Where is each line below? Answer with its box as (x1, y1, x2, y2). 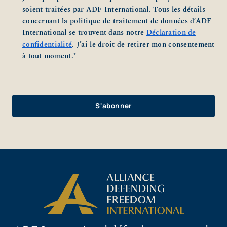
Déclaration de (146, 27, 196, 39)
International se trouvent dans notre (22, 27, 146, 39)
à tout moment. (22, 51, 74, 62)
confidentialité (22, 39, 72, 51)
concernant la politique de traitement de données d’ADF (22, 16, 212, 27)
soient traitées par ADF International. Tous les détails (22, 4, 205, 16)
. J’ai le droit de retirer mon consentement (72, 39, 215, 51)
